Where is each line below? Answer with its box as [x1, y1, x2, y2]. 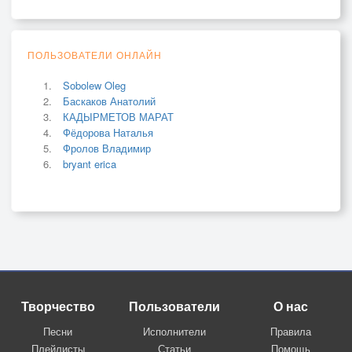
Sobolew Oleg [63, 77, 126, 93]
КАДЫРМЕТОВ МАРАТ [63, 108, 174, 124]
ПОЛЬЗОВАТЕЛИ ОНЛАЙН [27, 47, 162, 61]
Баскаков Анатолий [63, 93, 156, 108]
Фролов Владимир [63, 140, 151, 156]
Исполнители [142, 323, 206, 339]
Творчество [20, 296, 95, 315]
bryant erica [63, 156, 116, 171]
